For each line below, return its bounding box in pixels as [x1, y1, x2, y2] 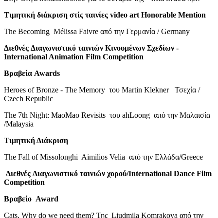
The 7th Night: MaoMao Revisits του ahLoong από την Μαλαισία [4, 110, 210, 119]
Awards [32, 69, 60, 77]
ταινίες [85, 10, 108, 19]
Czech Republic [4, 94, 53, 103]
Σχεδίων [147, 43, 174, 52]
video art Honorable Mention [108, 10, 206, 19]
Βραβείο [4, 194, 32, 203]
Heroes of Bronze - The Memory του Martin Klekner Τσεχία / [4, 85, 200, 94]
